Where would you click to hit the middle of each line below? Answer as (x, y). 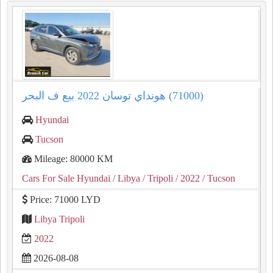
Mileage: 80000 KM (72, 159)
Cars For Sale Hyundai (66, 178)
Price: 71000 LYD (64, 200)
